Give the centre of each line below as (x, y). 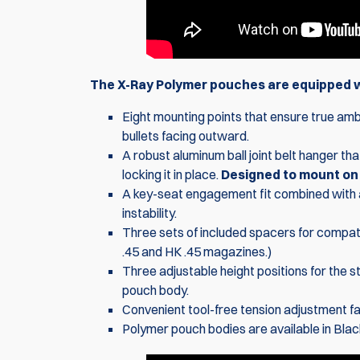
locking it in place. (172, 175)
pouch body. (155, 290)
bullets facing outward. (186, 136)
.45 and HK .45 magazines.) (197, 252)
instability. (149, 213)
